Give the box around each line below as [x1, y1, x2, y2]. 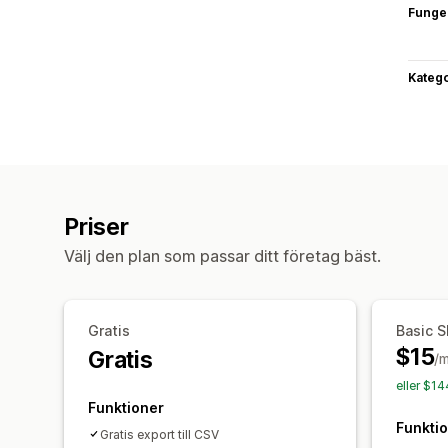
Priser [64, 212, 129, 241]
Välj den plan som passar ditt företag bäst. [64, 245, 381, 266]
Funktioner [88, 398, 164, 416]
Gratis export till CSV [100, 426, 219, 442]
